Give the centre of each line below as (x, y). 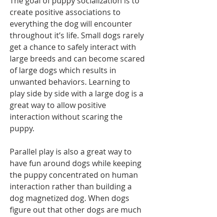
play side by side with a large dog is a (77, 94)
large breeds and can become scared (77, 59)
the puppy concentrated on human (74, 175)
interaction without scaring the (66, 117)
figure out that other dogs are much (76, 210)
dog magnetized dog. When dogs (70, 198)
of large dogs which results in (63, 70)
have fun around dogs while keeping (76, 163)
